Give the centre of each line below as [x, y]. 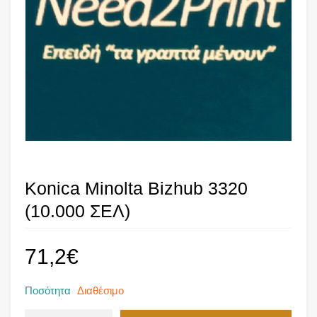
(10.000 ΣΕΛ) [77, 211]
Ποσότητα [48, 290]
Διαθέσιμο [100, 290]
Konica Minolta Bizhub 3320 [136, 188]
